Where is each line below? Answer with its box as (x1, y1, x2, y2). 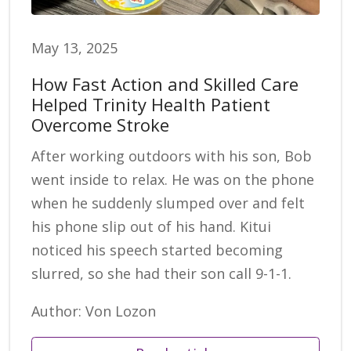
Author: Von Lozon (31, 302, 156, 321)
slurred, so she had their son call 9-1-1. (31, 264, 291, 284)
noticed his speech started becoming (31, 241, 283, 260)
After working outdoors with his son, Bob (31, 147, 312, 166)
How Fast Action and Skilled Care (31, 72, 299, 96)
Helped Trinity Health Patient (31, 92, 270, 117)
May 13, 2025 (31, 38, 118, 58)
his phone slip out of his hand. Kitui (31, 217, 271, 237)
